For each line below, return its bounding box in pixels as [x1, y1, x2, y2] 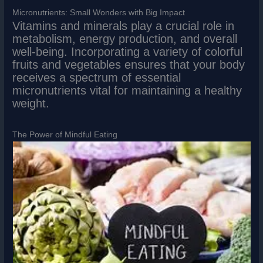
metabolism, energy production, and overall [12, 32, 238, 45]
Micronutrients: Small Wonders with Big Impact [12, 8, 186, 17]
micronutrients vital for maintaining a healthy [12, 83, 242, 97]
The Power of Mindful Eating [12, 130, 118, 139]
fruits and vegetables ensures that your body [12, 58, 245, 71]
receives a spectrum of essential [12, 70, 181, 84]
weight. [12, 96, 50, 110]
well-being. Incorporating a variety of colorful [12, 45, 243, 58]
